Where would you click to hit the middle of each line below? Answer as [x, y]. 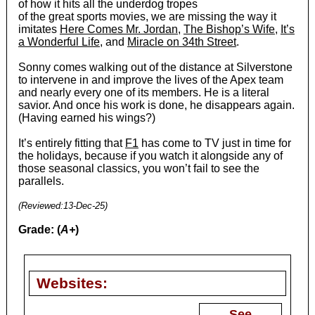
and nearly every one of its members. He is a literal [143, 92]
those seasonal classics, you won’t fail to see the [139, 168]
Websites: [72, 283]
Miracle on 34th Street [181, 41]
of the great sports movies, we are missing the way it [147, 16]
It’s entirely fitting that [71, 143]
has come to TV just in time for [214, 143]
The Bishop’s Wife [229, 29]
